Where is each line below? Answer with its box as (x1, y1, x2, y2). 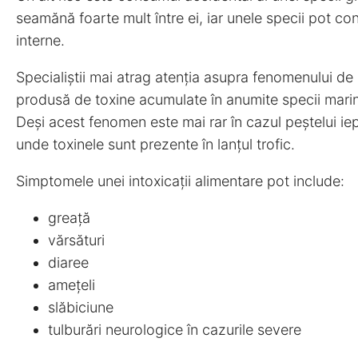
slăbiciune (48, 298, 113, 316)
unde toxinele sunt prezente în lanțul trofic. (16, 135, 295, 153)
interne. (16, 31, 65, 49)
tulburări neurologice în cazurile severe (48, 320, 301, 338)
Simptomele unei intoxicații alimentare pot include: (16, 172, 344, 189)
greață (48, 209, 90, 226)
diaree (48, 253, 89, 271)
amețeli (48, 276, 95, 293)
